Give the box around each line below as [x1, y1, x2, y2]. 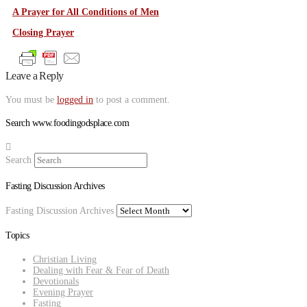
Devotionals [33, 275, 79, 286]
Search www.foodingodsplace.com [5, 118, 130, 129]
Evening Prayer [33, 286, 93, 297]
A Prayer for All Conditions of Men [12, 7, 159, 18]
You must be [5, 94, 57, 105]
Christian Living [33, 254, 97, 265]
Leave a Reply [5, 69, 64, 83]
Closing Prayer [12, 27, 74, 38]
